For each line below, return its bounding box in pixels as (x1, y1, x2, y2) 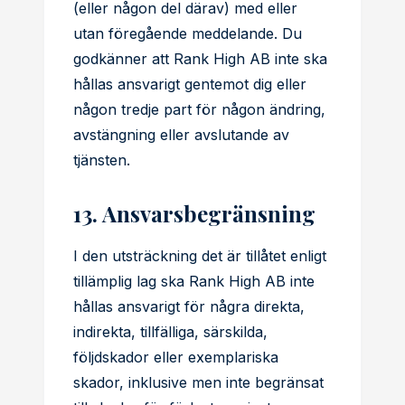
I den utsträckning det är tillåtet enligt (73, 247, 326, 265)
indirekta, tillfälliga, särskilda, (73, 323, 268, 341)
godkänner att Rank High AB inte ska (73, 50, 327, 68)
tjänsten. (73, 151, 130, 169)
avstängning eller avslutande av (73, 126, 289, 144)
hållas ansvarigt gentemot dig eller (73, 75, 306, 93)
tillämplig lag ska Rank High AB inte (73, 272, 315, 290)
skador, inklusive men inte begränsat (73, 373, 324, 391)
